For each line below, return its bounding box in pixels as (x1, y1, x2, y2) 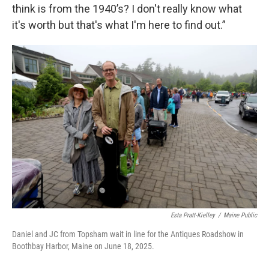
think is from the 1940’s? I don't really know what (12, 2, 242, 15)
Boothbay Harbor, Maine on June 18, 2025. (12, 241, 154, 251)
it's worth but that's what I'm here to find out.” (12, 19, 226, 31)
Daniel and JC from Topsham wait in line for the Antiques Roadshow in (12, 229, 244, 239)
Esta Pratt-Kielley (171, 211, 215, 219)
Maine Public (223, 211, 257, 219)
